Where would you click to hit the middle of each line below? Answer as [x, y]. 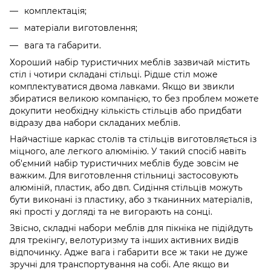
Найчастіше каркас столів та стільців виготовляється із [133, 139]
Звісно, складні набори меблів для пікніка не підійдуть [131, 228]
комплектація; [55, 11]
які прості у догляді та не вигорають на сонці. [111, 211]
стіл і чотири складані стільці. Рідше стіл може [114, 74]
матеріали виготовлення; [81, 28]
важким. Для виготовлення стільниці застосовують [124, 175]
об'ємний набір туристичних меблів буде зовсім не [124, 163]
